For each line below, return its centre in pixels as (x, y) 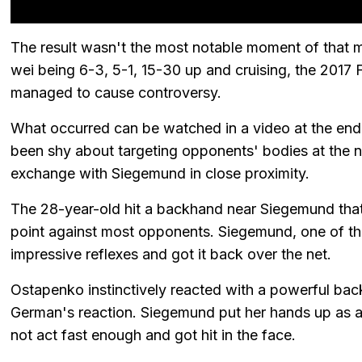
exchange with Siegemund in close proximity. (160, 174)
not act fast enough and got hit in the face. (153, 335)
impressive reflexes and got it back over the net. (171, 255)
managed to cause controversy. (116, 93)
